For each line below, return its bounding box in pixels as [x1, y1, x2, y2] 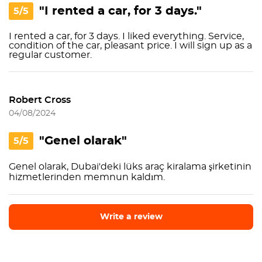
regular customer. [9, 50, 92, 60]
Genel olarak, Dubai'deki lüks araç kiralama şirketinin [9, 162, 251, 171]
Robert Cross [9, 95, 71, 105]
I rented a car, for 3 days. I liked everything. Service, [9, 32, 244, 41]
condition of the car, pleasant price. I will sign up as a [9, 41, 252, 50]
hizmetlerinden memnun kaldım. [9, 173, 165, 182]
